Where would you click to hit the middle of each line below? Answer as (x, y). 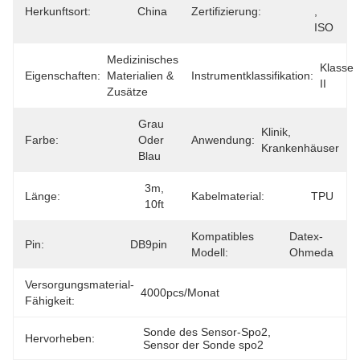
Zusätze (127, 92)
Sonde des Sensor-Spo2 (206, 332)
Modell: (210, 252)
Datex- (306, 236)
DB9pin (149, 244)
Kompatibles (223, 236)
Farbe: (42, 140)
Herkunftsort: (58, 11)
